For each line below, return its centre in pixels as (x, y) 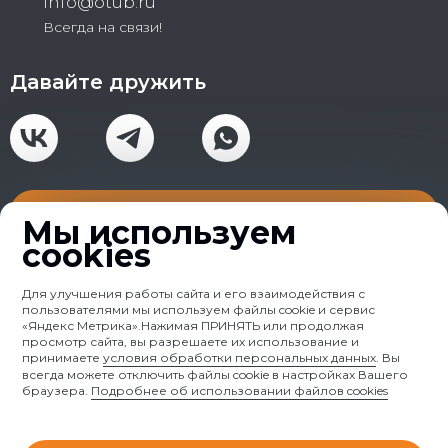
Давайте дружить (108, 82)
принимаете (63, 357)
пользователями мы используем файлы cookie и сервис (199, 309)
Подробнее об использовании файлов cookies (240, 390)
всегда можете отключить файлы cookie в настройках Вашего (215, 374)
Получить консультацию (224, 213)
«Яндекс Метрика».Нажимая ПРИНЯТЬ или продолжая (193, 325)
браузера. (57, 390)
